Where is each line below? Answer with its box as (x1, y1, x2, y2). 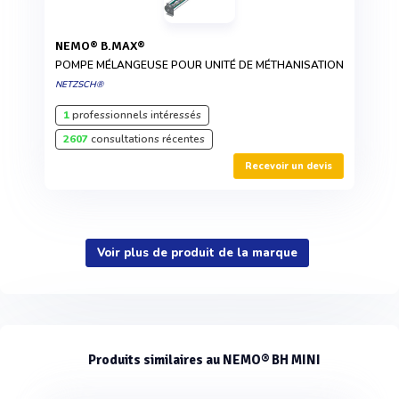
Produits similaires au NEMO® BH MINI (87, 352, 321, 369)
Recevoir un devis (245, 159, 332, 174)
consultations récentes (88, 132, 205, 147)
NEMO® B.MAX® (63, 38, 145, 54)
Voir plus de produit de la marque (97, 245, 297, 262)
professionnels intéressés (69, 108, 201, 123)
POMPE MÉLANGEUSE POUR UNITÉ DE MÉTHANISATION (55, 58, 344, 73)
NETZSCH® (55, 78, 103, 92)
